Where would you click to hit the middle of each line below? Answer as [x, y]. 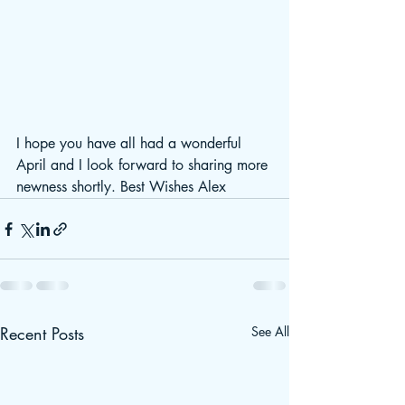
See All [270, 331]
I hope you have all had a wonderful [131, 143]
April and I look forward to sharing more [144, 165]
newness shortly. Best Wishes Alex [121, 187]
